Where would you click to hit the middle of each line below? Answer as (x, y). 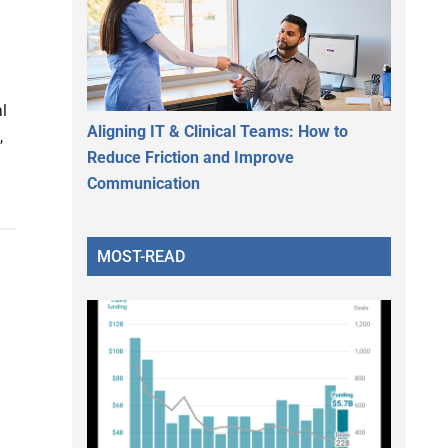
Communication (143, 183)
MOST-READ (141, 256)
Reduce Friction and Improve (190, 157)
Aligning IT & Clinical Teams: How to (217, 131)
